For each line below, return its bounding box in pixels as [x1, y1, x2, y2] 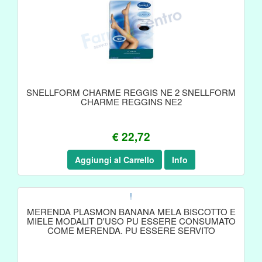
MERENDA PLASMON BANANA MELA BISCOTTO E [26, 205, 236, 218]
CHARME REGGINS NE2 [80, 95, 182, 108]
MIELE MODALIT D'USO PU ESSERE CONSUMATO [26, 215, 236, 227]
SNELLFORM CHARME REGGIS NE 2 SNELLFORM [26, 86, 236, 98]
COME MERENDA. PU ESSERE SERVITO [47, 224, 215, 236]
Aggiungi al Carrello [74, 154, 154, 166]
